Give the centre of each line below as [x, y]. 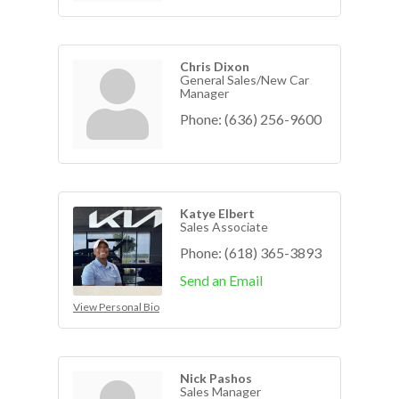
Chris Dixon [215, 66]
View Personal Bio [116, 306]
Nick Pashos [216, 378]
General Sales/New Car [244, 79]
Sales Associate [224, 226]
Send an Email [221, 280]
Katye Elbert [217, 213]
